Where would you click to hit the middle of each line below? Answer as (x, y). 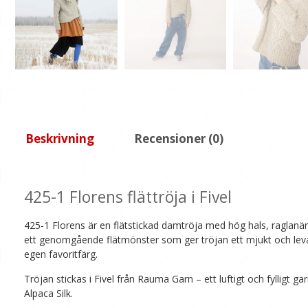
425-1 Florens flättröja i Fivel (128, 196)
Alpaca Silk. (48, 294)
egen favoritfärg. (61, 254)
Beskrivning (60, 139)
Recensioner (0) (179, 139)
